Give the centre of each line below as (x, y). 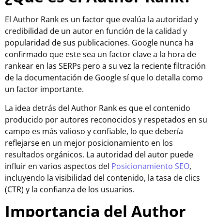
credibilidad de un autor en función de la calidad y (96, 31)
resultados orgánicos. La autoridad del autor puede (99, 154)
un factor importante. (44, 89)
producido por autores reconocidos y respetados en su (106, 119)
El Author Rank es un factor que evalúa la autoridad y (101, 20)
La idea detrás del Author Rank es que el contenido (98, 108)
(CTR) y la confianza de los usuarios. (70, 189)
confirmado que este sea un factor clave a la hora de (101, 54)
